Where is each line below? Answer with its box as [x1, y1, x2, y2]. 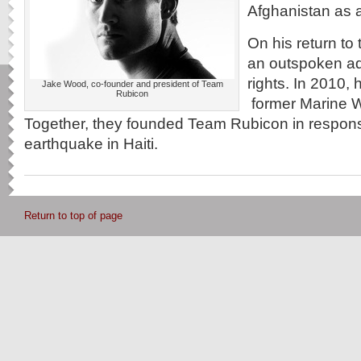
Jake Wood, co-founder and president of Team [41, 79, 223, 89]
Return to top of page [24, 210, 122, 222]
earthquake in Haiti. [24, 135, 158, 152]
